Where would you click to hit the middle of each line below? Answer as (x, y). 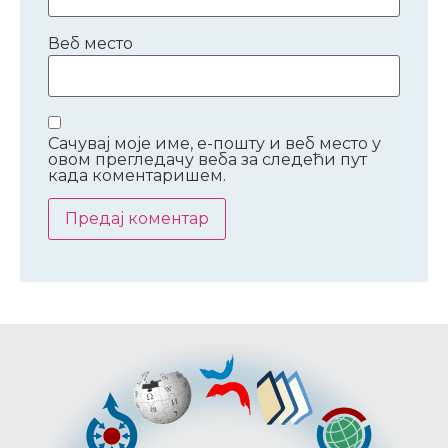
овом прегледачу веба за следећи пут (207, 159)
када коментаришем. (137, 175)
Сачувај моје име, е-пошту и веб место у (214, 143)
